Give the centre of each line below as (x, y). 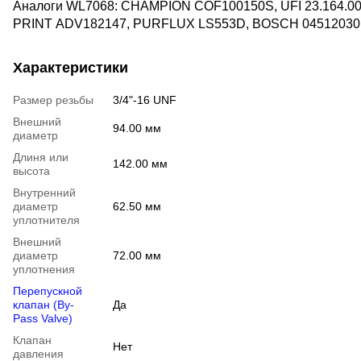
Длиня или (41, 158)
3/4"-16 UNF (145, 100)
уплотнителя (46, 220)
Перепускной (48, 291)
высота (31, 171)
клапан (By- (44, 305)
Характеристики (71, 68)
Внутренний (44, 193)
